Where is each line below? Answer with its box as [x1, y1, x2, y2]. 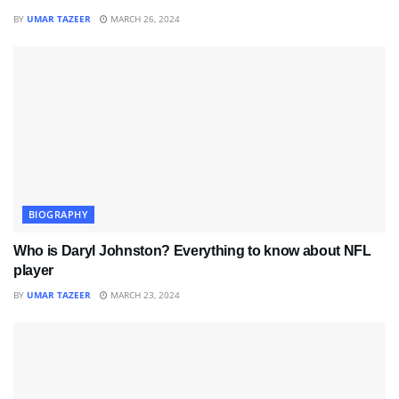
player [13, 263, 54, 279]
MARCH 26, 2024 [108, 12, 180, 26]
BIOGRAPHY [28, 208, 88, 222]
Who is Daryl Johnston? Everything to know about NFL [13, 243, 371, 259]
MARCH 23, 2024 [108, 289, 180, 302]
